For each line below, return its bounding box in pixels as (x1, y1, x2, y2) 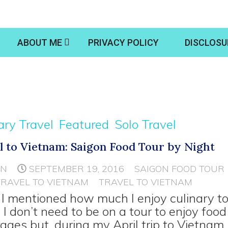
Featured (59, 117, 109, 132)
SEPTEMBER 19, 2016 (29, 163, 125, 175)
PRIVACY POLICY (88, 37, 159, 48)
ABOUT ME (17, 37, 62, 48)
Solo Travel (115, 117, 177, 132)
